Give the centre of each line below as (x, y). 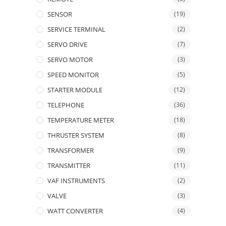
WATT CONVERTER (75, 211)
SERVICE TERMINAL (76, 29)
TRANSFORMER (71, 150)
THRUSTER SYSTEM (76, 135)
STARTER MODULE (75, 90)
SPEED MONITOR (73, 75)
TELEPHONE (66, 105)
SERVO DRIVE (67, 44)
